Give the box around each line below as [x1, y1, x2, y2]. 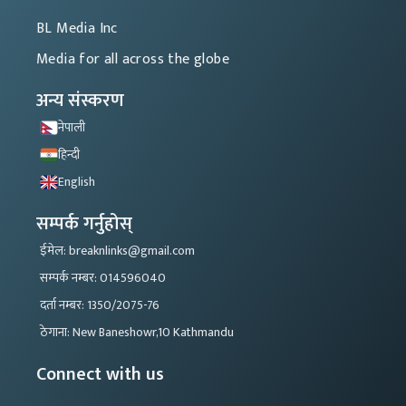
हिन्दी [58, 144, 80, 166]
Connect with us [36, 359, 164, 391]
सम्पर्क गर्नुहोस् [36, 208, 132, 240]
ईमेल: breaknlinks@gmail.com [40, 240, 195, 262]
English [58, 171, 95, 193]
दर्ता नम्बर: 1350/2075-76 [40, 295, 159, 316]
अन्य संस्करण [36, 85, 124, 117]
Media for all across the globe [36, 47, 229, 72]
